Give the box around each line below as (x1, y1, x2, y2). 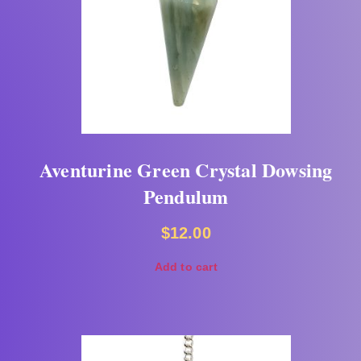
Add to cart (154, 259, 218, 273)
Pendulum (143, 181, 229, 210)
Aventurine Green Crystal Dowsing (39, 155, 333, 184)
